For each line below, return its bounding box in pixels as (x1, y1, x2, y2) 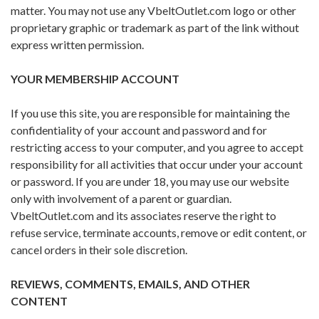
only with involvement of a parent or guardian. (11, 192, 231, 206)
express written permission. (11, 38, 144, 52)
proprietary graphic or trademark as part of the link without (11, 21, 299, 35)
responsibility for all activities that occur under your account (11, 157, 303, 172)
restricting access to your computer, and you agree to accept (11, 140, 303, 155)
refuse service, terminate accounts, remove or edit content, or (11, 226, 307, 240)
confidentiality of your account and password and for (11, 123, 267, 137)
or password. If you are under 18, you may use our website (11, 174, 289, 189)
